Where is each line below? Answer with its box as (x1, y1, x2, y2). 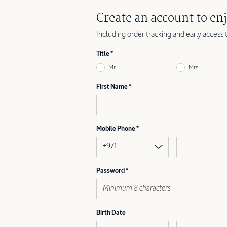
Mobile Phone (96, 125, 136, 132)
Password (96, 167, 126, 174)
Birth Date (96, 209, 126, 216)
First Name (96, 83, 129, 90)
